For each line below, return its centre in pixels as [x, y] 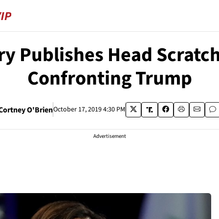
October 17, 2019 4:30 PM [89, 109]
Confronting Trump [109, 78]
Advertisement [109, 136]
